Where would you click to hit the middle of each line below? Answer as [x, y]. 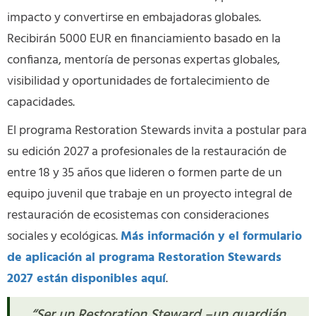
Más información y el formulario [211, 237]
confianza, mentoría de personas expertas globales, [144, 61]
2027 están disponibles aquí [86, 279]
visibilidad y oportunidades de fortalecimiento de [138, 82]
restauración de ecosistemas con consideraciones [138, 216]
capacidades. [41, 103]
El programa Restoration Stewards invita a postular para [157, 131]
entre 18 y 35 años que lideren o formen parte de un [145, 174]
